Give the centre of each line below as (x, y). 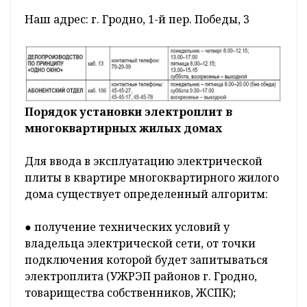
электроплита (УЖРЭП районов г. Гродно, (141, 277)
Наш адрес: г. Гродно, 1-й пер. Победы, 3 (137, 19)
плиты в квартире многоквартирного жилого (152, 178)
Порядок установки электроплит (125, 112)
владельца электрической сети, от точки (140, 244)
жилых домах (181, 128)
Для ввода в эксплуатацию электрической (144, 161)
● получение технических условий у (127, 227)
